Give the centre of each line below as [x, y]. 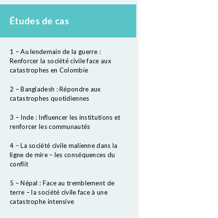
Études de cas [39, 21]
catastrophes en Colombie [49, 70]
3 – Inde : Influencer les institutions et [65, 117]
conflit [19, 164]
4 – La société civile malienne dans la [64, 145]
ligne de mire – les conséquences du [63, 155]
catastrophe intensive [42, 201]
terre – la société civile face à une [59, 192]
